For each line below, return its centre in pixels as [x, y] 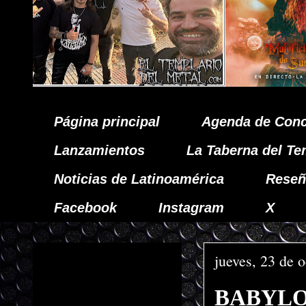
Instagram [191, 208]
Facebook [85, 208]
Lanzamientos [99, 150]
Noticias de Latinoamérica [139, 179]
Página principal [107, 122]
